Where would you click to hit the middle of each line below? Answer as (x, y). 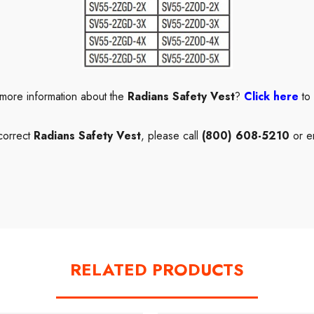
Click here (273, 97)
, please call (171, 135)
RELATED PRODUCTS (157, 269)
